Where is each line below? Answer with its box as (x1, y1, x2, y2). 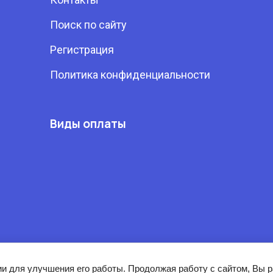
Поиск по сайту (50, 18, 127, 31)
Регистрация (50, 43, 115, 56)
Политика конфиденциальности (50, 68, 211, 81)
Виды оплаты (50, 116, 127, 132)
